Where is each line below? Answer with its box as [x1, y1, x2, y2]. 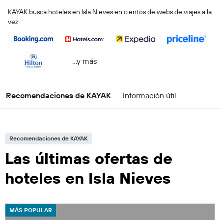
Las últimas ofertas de [5, 148, 172, 168]
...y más [72, 55, 97, 66]
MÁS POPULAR [9, 206, 52, 214]
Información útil [123, 90, 176, 100]
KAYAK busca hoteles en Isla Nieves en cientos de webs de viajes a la [8, 7, 212, 16]
